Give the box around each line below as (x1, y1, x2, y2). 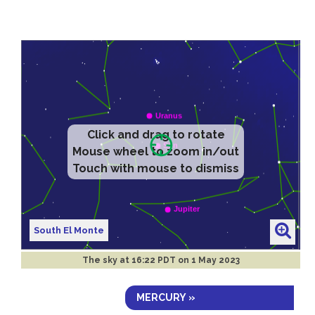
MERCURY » (136, 291, 195, 303)
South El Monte (34, 224, 105, 236)
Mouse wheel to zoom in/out (72, 145, 240, 158)
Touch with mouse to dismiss (72, 162, 240, 175)
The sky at (82, 255, 131, 265)
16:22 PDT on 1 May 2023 (131, 255, 240, 265)
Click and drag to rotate (86, 128, 225, 141)
